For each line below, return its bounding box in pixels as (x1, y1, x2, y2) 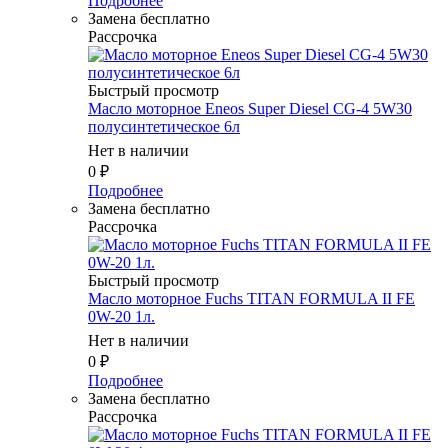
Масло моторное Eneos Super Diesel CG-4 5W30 (88, 99, 412, 117)
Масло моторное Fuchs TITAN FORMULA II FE (88, 289, 415, 307)
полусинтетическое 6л (88, 117, 240, 135)
